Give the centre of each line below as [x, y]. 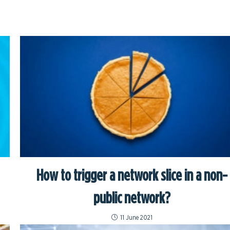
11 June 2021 [137, 218]
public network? [132, 197]
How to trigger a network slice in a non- [132, 175]
